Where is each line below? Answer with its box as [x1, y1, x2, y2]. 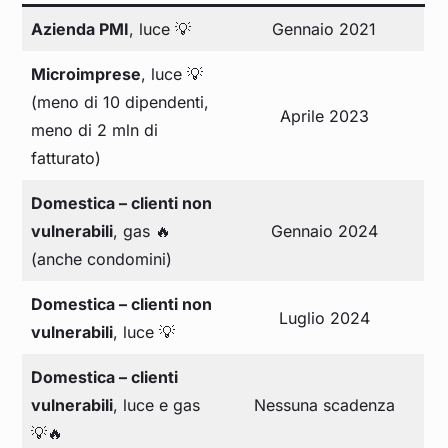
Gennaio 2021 [272, 19, 377, 40]
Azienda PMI [31, 19, 130, 40]
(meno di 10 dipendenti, [31, 92, 210, 113]
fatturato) [31, 148, 102, 169]
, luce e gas [113, 395, 201, 416]
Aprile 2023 [279, 106, 369, 127]
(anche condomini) [31, 249, 173, 270]
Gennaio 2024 [270, 221, 378, 242]
